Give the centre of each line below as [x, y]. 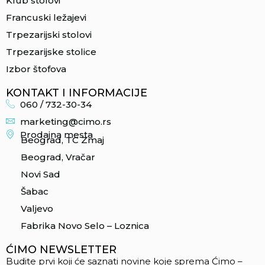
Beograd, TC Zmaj [62, 140]
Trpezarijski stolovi [49, 34]
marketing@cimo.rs [65, 121]
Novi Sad [41, 174]
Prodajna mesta [56, 134]
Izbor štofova [36, 69]
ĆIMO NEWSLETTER [61, 249]
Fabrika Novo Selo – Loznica [85, 225]
